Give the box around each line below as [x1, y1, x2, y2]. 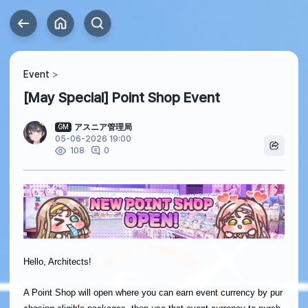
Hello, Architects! [23, 256, 91, 267]
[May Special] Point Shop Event [23, 89, 220, 106]
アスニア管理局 [74, 122, 132, 132]
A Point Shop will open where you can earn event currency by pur [23, 287, 283, 298]
